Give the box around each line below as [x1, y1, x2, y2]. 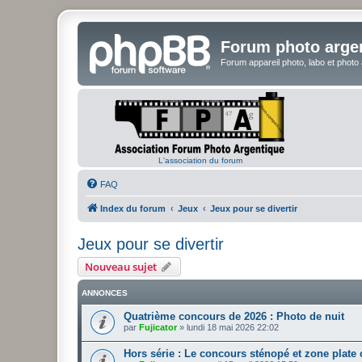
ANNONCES [82, 288, 128, 297]
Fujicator [139, 322, 177, 332]
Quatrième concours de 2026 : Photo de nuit [124, 309, 344, 322]
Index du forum [100, 203, 166, 213]
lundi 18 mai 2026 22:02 [187, 322, 279, 332]
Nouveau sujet [85, 259, 157, 274]
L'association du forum [158, 155, 242, 165]
